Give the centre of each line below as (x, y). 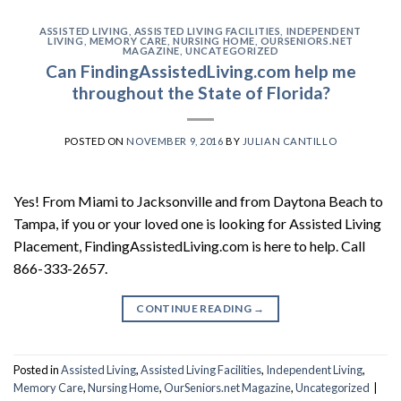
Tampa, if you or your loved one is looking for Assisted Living (197, 223)
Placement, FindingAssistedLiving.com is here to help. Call (189, 245)
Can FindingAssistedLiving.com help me (200, 71)
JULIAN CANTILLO (290, 141)
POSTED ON (95, 141)
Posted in (37, 369)
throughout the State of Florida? (200, 92)
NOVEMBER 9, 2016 (175, 141)
